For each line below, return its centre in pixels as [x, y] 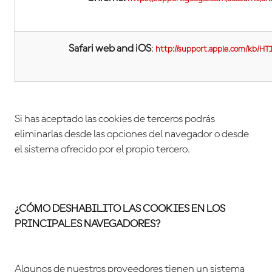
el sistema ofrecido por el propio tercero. [102, 150]
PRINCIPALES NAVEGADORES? [87, 224]
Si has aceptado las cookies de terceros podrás [115, 119]
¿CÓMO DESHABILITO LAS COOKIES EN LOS [120, 209]
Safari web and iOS [110, 49]
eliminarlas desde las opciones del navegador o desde [132, 134]
